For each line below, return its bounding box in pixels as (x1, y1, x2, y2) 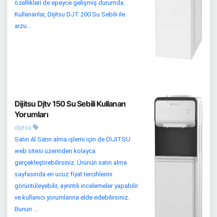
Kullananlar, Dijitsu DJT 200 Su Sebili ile (15, 11, 125, 18)
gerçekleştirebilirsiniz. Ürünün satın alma (15, 159, 127, 167)
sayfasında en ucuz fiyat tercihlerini (15, 170, 112, 178)
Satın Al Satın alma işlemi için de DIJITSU (15, 136, 130, 143)
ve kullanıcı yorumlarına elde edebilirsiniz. (15, 194, 129, 201)
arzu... (15, 22, 31, 30)
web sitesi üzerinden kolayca (15, 147, 95, 155)
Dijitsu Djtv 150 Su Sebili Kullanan (15, 99, 125, 109)
